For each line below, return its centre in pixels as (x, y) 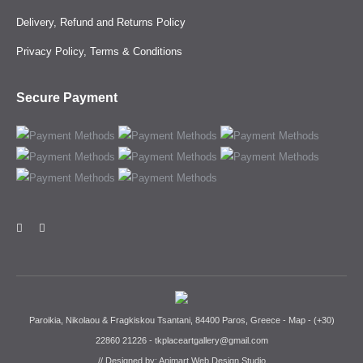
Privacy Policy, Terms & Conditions (99, 51)
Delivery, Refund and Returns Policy (101, 22)
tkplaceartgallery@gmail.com (211, 340)
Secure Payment (67, 98)
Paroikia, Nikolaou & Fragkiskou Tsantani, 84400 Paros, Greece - (158, 320)
